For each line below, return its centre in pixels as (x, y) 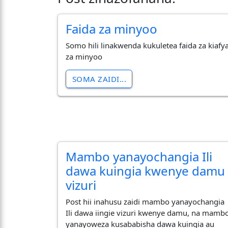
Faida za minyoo (112, 28)
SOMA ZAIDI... (99, 79)
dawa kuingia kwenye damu (146, 170)
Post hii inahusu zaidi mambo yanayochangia (145, 202)
